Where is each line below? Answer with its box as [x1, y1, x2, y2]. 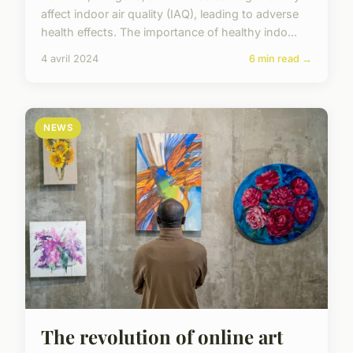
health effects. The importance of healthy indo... [41, 24, 297, 39]
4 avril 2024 [41, 52, 98, 65]
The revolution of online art [41, 323, 283, 349]
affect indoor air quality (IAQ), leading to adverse [41, 6, 299, 20]
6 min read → [249, 52, 312, 65]
